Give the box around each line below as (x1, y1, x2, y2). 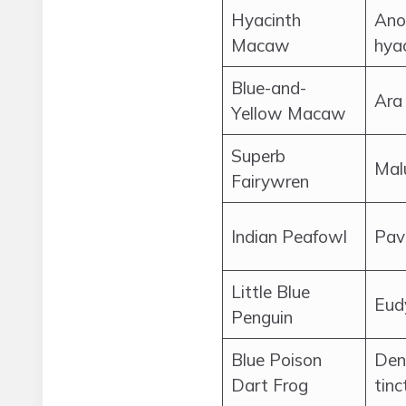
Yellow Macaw (231, 102, 346, 124)
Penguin (231, 306, 293, 328)
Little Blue (231, 281, 310, 303)
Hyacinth (231, 9, 301, 31)
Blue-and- (231, 77, 306, 99)
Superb (231, 145, 285, 167)
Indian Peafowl (231, 226, 347, 247)
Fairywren (231, 170, 309, 192)
